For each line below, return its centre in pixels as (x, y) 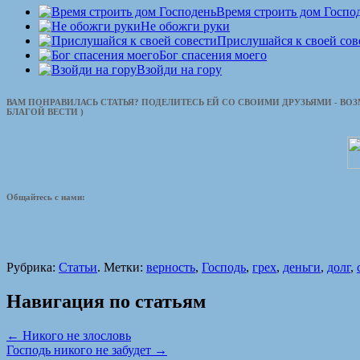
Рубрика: (33, 267)
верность (171, 267)
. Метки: (122, 267)
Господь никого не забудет (80, 350)
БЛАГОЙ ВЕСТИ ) (45, 111)
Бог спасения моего (213, 55)
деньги (302, 267)
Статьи (78, 267)
